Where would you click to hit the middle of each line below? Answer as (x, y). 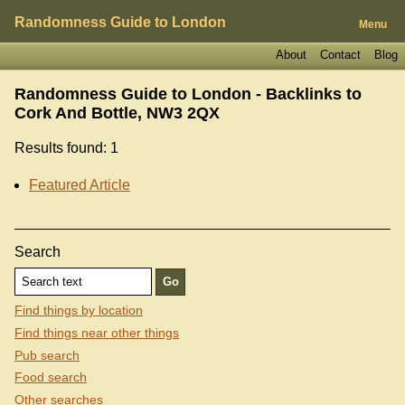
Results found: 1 (66, 147)
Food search (51, 377)
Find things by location (79, 311)
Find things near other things (97, 333)
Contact (340, 54)
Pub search (47, 355)
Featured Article (80, 184)
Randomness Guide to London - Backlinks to (188, 94)
